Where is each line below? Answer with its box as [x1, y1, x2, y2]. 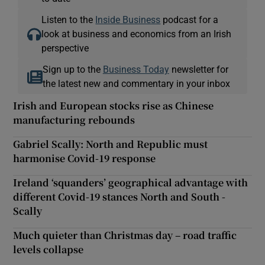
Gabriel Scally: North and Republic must [13, 137, 208, 151]
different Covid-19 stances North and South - [13, 189, 226, 203]
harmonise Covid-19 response [13, 151, 156, 165]
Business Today [102, 64, 169, 74]
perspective [41, 43, 89, 53]
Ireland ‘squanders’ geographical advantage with [13, 175, 248, 189]
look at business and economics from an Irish [41, 28, 232, 38]
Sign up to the [42, 64, 103, 74]
